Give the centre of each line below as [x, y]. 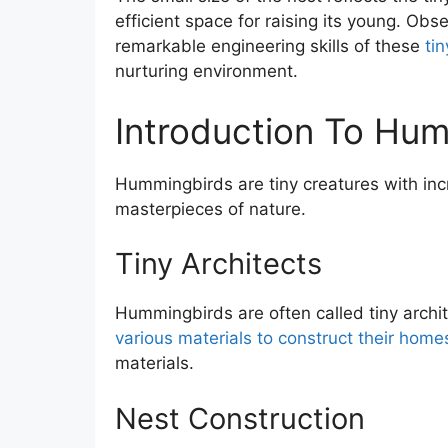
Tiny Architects [218, 264]
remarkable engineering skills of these [269, 46]
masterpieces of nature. [210, 208]
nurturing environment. [206, 71]
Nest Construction [239, 418]
